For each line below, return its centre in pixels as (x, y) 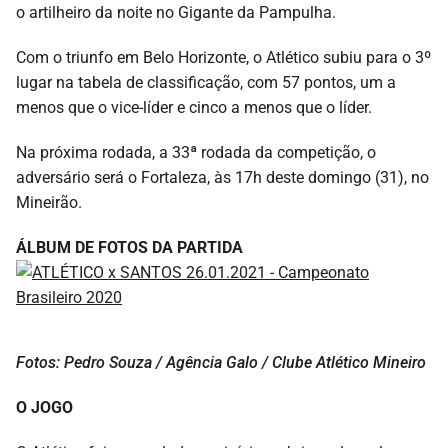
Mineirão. (49, 202)
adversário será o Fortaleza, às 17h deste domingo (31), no (222, 177)
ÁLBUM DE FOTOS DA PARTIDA (129, 247)
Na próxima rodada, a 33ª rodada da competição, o (196, 152)
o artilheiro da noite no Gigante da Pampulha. (176, 12)
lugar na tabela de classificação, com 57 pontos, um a (206, 82)
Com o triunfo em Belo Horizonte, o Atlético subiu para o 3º (223, 57)
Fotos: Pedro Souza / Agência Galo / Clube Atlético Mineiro (221, 362)
